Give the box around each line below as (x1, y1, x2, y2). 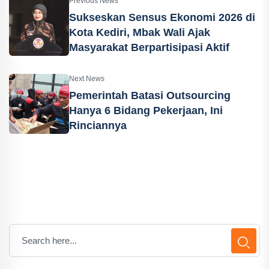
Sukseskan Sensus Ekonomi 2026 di (69, 11, 255, 23)
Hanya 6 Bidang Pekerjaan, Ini (69, 104, 223, 116)
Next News (69, 74, 104, 83)
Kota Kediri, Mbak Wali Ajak (69, 26, 210, 38)
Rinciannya (69, 119, 127, 131)
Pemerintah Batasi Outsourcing (69, 89, 231, 101)
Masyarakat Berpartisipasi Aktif (69, 41, 229, 53)
